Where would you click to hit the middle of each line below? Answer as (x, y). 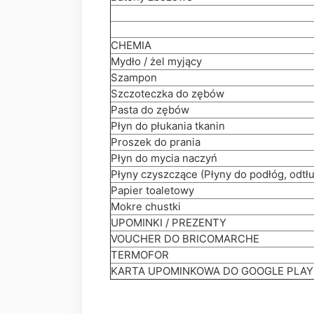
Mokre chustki (146, 207)
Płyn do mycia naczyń (164, 158)
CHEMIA (131, 46)
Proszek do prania (156, 142)
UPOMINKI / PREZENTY (169, 223)
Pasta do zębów (150, 110)
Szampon (134, 78)
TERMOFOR (140, 255)
